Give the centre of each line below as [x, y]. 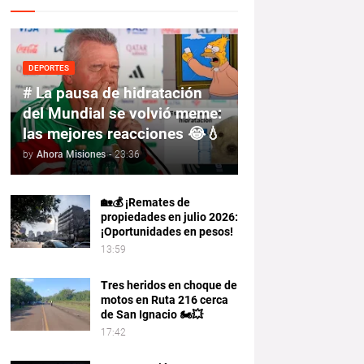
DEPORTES [48, 68]
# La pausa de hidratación [112, 93]
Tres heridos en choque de [169, 285]
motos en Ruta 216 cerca [164, 300]
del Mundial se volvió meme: [122, 113]
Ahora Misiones [71, 154]
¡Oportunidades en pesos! [167, 232]
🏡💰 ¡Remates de [145, 202]
